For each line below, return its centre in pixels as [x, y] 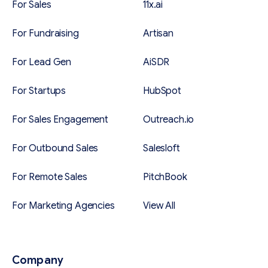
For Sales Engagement [60, 120]
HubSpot [162, 91]
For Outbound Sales [55, 149]
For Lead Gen [42, 63]
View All [159, 206]
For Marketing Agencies [63, 206]
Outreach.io [169, 120]
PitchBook [165, 177]
